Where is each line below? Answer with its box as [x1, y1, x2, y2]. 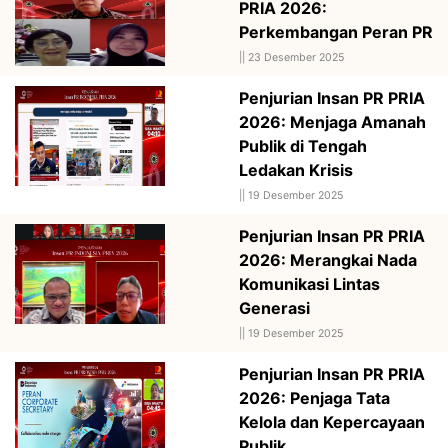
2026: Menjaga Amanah [239, 111, 426, 132]
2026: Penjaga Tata [239, 387, 390, 408]
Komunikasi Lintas [239, 273, 380, 294]
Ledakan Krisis [239, 159, 353, 180]
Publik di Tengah [239, 135, 367, 156]
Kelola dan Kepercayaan [239, 411, 425, 432]
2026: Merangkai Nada [239, 249, 417, 270]
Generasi [239, 297, 310, 318]
